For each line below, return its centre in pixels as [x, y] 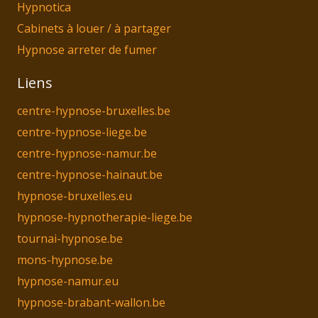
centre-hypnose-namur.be [87, 154]
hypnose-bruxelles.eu [75, 196]
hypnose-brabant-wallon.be [91, 303]
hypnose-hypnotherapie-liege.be [105, 218]
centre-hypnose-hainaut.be [90, 175]
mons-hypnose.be [65, 260]
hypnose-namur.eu [68, 281]
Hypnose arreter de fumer [87, 50]
